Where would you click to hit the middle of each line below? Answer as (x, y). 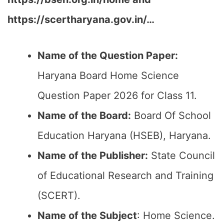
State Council (181, 155)
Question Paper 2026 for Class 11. (117, 95)
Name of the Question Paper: (108, 55)
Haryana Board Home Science (108, 75)
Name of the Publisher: (93, 155)
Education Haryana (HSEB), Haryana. (124, 135)
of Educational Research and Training (125, 175)
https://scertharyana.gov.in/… (81, 19)
